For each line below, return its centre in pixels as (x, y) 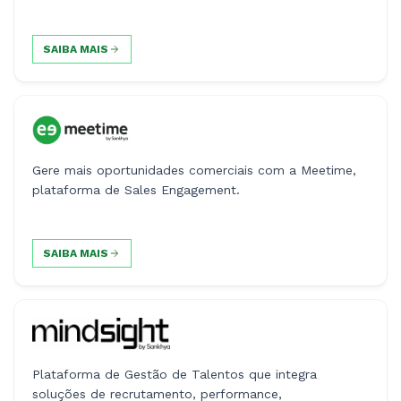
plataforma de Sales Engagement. (136, 190)
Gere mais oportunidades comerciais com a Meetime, (194, 171)
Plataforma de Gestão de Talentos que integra (175, 375)
